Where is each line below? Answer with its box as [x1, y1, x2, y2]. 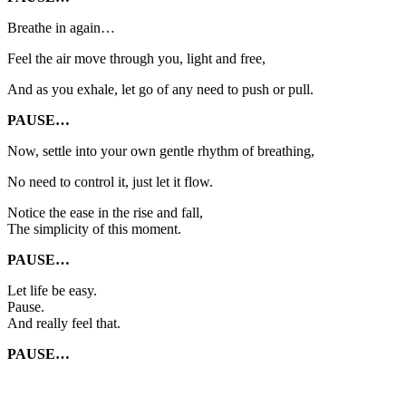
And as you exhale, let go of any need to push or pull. [7, 82, 314, 98]
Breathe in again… [7, 20, 115, 36]
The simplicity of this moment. [7, 221, 181, 237]
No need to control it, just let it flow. [7, 174, 213, 190]
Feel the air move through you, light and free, [7, 51, 266, 67]
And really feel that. [7, 315, 121, 332]
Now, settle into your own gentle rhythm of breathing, [7, 143, 314, 159]
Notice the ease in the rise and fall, [7, 205, 203, 221]
